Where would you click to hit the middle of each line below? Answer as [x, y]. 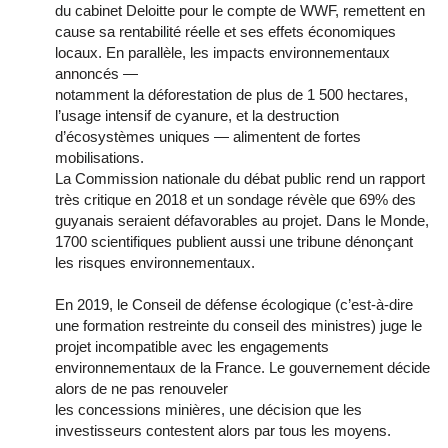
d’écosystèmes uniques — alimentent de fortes [208, 137]
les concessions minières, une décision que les [208, 410]
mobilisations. [99, 158]
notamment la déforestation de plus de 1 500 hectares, [231, 95]
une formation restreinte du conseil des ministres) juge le [238, 326]
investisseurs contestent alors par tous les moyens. [223, 431]
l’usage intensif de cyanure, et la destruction [197, 116]
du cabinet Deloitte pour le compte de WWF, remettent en [240, 11]
